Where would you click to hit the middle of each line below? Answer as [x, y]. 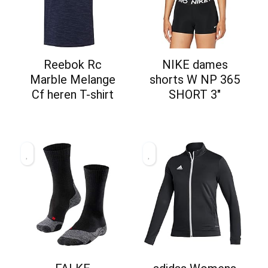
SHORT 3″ [195, 94]
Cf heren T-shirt [73, 94]
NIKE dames [195, 64]
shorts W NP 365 [195, 79]
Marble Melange [73, 79]
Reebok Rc [73, 64]
